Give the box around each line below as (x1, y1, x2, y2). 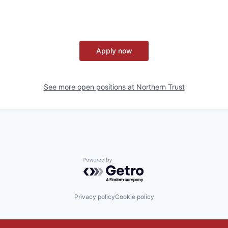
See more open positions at (43, 82, 136, 91)
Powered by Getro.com (83, 157, 173, 168)
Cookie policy (115, 193, 154, 201)
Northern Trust (136, 82, 185, 91)
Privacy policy (74, 193, 115, 201)
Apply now (96, 46, 132, 55)
